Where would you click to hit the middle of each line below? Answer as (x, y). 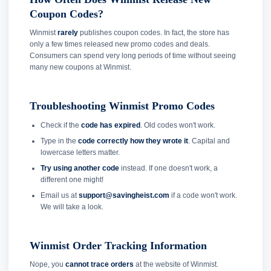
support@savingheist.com (124, 195)
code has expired (110, 125)
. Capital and (209, 141)
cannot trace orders (100, 265)
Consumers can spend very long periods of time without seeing (133, 56)
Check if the (60, 125)
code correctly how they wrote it (133, 141)
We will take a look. (72, 207)
